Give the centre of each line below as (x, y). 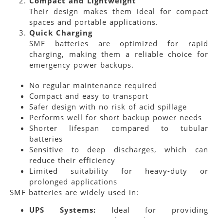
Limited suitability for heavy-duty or (119, 171)
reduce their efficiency (72, 160)
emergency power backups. (82, 64)
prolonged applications (73, 181)
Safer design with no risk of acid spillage (108, 106)
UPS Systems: (63, 210)
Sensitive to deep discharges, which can (119, 149)
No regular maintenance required (93, 85)
